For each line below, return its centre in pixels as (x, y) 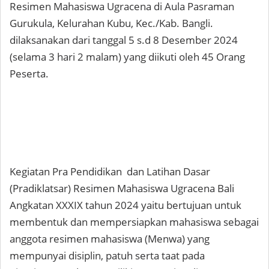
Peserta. (29, 74)
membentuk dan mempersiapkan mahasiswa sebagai (134, 222)
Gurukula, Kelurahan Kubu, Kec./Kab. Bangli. (111, 23)
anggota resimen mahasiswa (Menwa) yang (110, 239)
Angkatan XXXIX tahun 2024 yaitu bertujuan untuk (125, 205)
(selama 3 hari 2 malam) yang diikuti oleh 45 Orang (127, 57)
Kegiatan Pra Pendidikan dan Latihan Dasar (110, 171)
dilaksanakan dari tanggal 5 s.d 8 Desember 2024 (124, 40)
